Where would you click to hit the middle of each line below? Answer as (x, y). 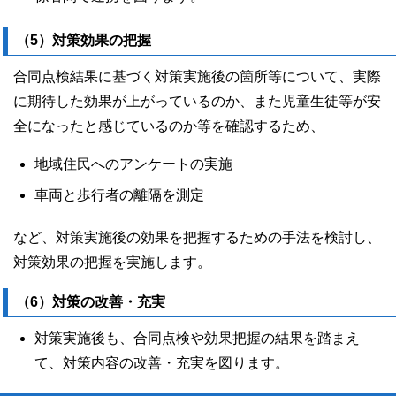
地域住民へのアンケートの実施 (133, 164)
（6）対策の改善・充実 (91, 301)
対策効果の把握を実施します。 (112, 262)
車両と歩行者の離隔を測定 (119, 194)
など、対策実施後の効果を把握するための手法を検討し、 (197, 237)
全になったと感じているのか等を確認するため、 (169, 126)
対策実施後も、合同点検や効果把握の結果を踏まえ (197, 338)
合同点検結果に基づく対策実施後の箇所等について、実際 (197, 76)
